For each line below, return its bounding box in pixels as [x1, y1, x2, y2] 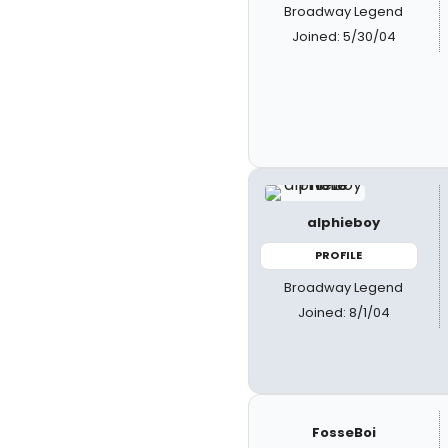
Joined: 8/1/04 [297, 302, 390, 322]
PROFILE [315, 247, 363, 263]
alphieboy [307, 213, 381, 232]
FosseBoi [311, 423, 376, 442]
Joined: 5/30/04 [291, 26, 396, 46]
